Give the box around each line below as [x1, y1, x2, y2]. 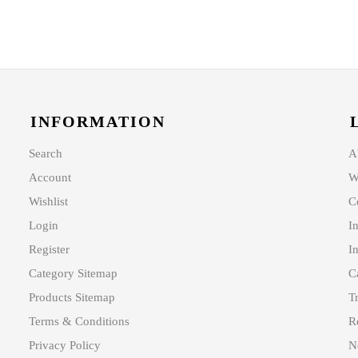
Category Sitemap [28, 267, 117, 280]
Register [28, 243, 70, 257]
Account [28, 171, 71, 185]
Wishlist [28, 195, 68, 209]
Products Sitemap [28, 291, 115, 304]
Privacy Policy [28, 339, 101, 352]
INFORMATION [30, 113, 165, 131]
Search [28, 147, 62, 161]
